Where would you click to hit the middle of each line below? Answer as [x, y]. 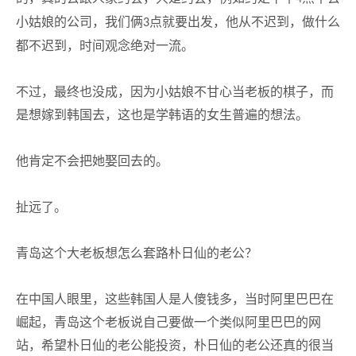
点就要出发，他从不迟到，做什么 [245, 22]
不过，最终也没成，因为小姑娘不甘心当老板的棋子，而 [175, 92]
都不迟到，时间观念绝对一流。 [105, 46]
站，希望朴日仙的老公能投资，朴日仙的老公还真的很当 [175, 345]
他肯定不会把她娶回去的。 [92, 161]
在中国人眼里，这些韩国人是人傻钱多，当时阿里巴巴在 [175, 299]
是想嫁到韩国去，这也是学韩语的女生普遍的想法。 [162, 115]
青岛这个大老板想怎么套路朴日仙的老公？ [137, 253]
